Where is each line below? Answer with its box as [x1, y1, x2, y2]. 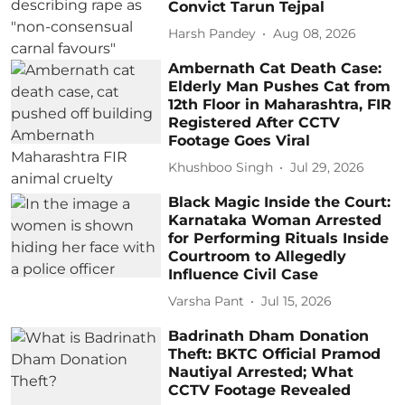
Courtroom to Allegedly [168, 247, 347, 265]
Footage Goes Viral [168, 131, 311, 149]
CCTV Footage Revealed [168, 381, 352, 399]
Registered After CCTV [168, 113, 341, 131]
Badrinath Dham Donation [168, 326, 370, 344]
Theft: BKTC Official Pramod [168, 344, 381, 363]
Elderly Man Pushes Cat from [168, 77, 391, 95]
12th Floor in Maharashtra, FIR [168, 95, 392, 113]
